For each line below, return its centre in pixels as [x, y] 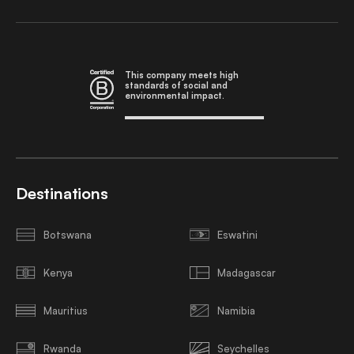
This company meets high [182, 75]
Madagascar [247, 272]
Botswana [68, 234]
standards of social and [176, 85]
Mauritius [66, 310]
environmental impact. [175, 96]
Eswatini [237, 234]
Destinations [62, 193]
